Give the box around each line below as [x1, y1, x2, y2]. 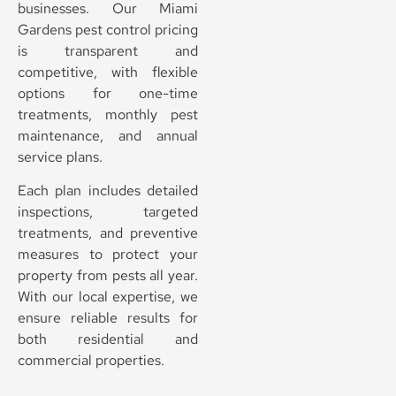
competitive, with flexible [18, 63, 198, 82]
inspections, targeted [18, 202, 198, 222]
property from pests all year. [18, 266, 198, 286]
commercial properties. [18, 351, 164, 370]
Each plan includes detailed [18, 181, 198, 201]
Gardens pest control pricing [18, 20, 198, 40]
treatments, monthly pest [18, 105, 198, 125]
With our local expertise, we [18, 287, 198, 307]
